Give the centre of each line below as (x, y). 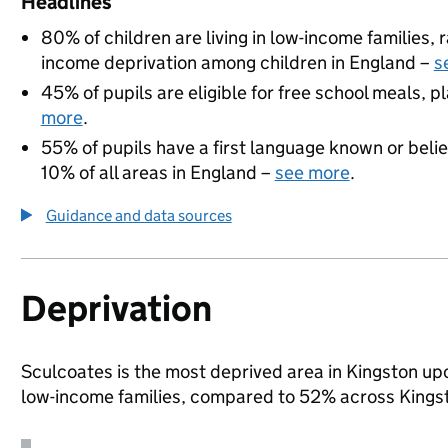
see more (312, 172)
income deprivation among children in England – (237, 62)
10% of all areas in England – (157, 172)
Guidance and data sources (138, 215)
